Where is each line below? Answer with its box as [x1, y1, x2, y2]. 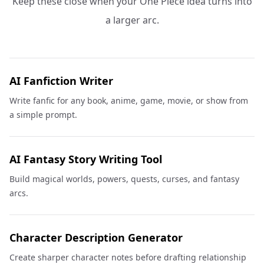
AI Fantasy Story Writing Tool [9, 152, 162, 166]
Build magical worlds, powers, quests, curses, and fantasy [9, 173, 239, 184]
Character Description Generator [9, 230, 183, 245]
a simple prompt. [9, 109, 77, 120]
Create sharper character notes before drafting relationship [9, 252, 246, 263]
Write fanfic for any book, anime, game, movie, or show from [9, 95, 248, 106]
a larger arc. [105, 14, 159, 27]
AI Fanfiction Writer [9, 74, 113, 88]
